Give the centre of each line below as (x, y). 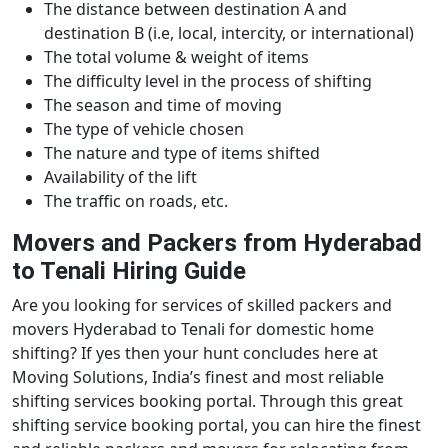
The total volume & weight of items (176, 57)
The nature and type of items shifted (182, 153)
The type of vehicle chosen (144, 129)
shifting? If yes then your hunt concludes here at (195, 353)
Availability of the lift (120, 177)
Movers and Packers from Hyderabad (217, 243)
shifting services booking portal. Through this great (207, 401)
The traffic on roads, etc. (136, 201)
